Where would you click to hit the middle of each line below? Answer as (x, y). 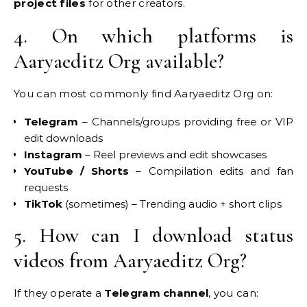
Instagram (53, 155)
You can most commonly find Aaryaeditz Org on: (144, 94)
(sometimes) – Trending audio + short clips (172, 204)
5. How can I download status (153, 235)
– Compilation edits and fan (211, 171)
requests (46, 187)
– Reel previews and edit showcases (174, 155)
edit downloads (63, 138)
